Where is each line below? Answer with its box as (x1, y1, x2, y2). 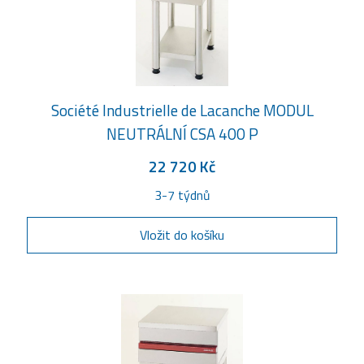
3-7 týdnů (154, 185, 210, 205)
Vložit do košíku (140, 225, 224, 245)
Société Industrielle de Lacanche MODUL (50, 98, 314, 122)
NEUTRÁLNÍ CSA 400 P (106, 122, 258, 145)
